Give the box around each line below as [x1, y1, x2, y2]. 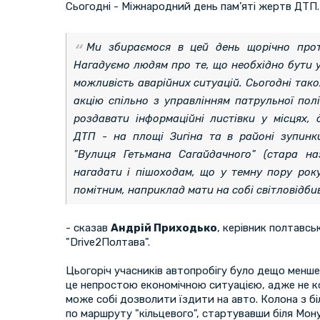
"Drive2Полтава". [66, 235, 150, 249]
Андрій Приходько [111, 221, 217, 234]
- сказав [66, 221, 111, 234]
